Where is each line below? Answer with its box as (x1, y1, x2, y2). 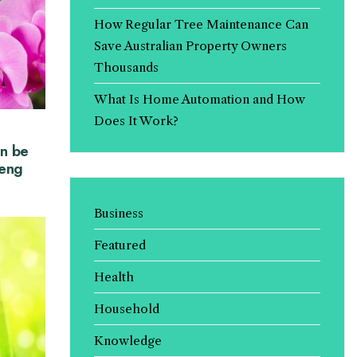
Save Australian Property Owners (93, 38, 287, 53)
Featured (93, 237, 146, 253)
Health (93, 269, 134, 284)
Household (93, 301, 159, 316)
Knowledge (93, 333, 162, 348)
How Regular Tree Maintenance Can (93, 17, 308, 32)
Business (93, 206, 143, 221)
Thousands (93, 60, 159, 75)
